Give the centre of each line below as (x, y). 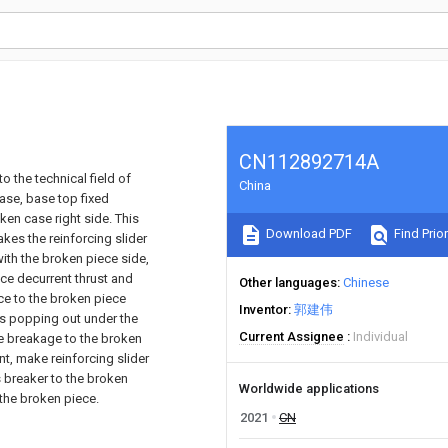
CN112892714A (309, 162)
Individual (380, 336)
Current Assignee (291, 336)
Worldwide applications (309, 388)
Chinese (366, 282)
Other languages (288, 282)
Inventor (263, 309)
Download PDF (307, 234)
